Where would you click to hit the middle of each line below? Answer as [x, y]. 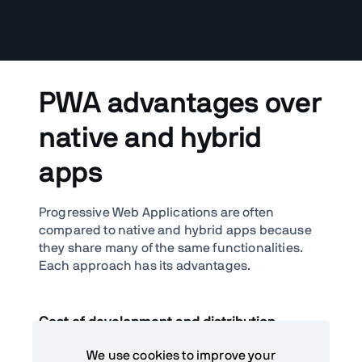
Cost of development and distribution [157, 322]
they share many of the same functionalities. [171, 248]
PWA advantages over [180, 103]
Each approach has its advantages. [145, 265]
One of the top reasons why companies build [172, 347]
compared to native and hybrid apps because [175, 230]
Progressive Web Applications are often [157, 212]
